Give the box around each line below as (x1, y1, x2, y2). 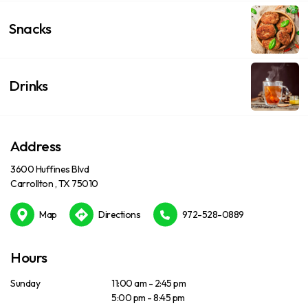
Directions (98, 208, 140, 221)
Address (10, 137, 61, 155)
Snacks (9, 19, 51, 37)
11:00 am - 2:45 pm (111, 277, 186, 290)
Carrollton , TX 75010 (10, 177, 98, 190)
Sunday (10, 277, 40, 290)
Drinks (9, 76, 47, 94)
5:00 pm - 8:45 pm (111, 291, 185, 305)
